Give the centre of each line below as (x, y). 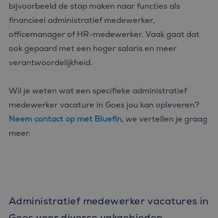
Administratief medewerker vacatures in (109, 201)
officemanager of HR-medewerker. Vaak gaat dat (104, 34)
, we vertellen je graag (164, 119)
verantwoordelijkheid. (51, 63)
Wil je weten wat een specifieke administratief (98, 91)
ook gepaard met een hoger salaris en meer (93, 48)
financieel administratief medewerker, (82, 20)
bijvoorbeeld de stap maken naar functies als (94, 6)
